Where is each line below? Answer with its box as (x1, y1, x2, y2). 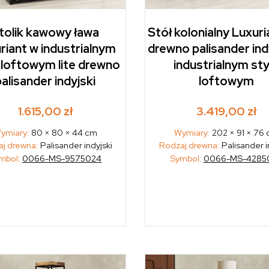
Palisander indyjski (38, 139, 113, 151)
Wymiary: (174, 127, 212, 139)
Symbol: (169, 153, 204, 165)
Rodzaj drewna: (159, 139, 220, 151)
